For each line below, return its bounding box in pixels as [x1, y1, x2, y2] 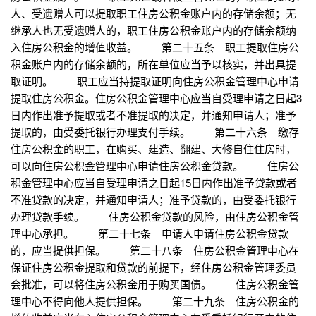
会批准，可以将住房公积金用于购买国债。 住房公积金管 [11, 276, 299, 292]
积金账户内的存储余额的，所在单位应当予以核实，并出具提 [11, 56, 296, 72]
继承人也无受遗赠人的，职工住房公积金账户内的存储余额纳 [11, 23, 296, 38]
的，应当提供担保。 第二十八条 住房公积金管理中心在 [11, 243, 299, 258]
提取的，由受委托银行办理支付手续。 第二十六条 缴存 [11, 124, 299, 140]
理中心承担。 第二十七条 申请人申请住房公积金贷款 [11, 226, 288, 241]
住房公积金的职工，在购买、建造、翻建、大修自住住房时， [11, 141, 296, 157]
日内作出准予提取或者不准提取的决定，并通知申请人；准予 [11, 107, 296, 123]
